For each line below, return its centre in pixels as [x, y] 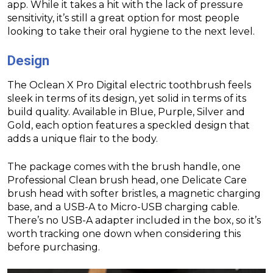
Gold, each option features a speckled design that [129, 125]
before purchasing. [54, 247]
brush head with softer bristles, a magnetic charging [134, 193]
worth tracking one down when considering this [124, 233]
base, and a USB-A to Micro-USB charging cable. [123, 207]
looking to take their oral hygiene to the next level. [131, 31]
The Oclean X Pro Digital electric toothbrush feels [129, 85]
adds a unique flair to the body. [83, 138]
